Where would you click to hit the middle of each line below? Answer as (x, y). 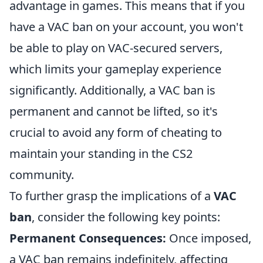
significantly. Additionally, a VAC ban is (112, 90)
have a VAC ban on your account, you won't (126, 27)
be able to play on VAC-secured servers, (116, 48)
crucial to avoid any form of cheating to (116, 132)
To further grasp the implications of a (112, 196)
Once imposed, (209, 238)
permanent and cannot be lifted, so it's (114, 111)
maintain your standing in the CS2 (101, 154)
